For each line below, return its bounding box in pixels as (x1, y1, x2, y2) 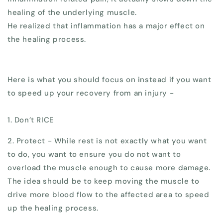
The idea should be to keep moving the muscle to (7, 176, 200, 187)
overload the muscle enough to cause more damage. (7, 163, 211, 173)
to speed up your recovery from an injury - (7, 88, 174, 99)
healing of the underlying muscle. (7, 7, 137, 18)
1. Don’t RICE (7, 115, 54, 125)
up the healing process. (7, 203, 99, 214)
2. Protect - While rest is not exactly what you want (7, 136, 207, 146)
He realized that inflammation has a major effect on (7, 21, 205, 31)
